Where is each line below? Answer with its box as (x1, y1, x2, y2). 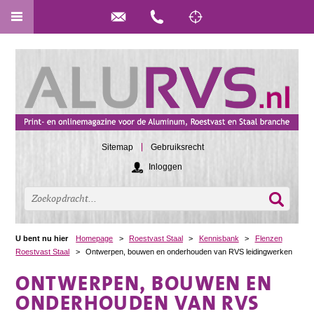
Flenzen (254, 233, 282, 243)
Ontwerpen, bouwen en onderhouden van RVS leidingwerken (86, 247, 293, 256)
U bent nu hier (15, 233, 69, 243)
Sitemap (102, 142, 133, 153)
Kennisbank (198, 233, 239, 243)
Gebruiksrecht (151, 142, 204, 153)
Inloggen (149, 161, 182, 172)
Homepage (76, 233, 114, 243)
